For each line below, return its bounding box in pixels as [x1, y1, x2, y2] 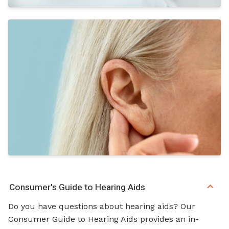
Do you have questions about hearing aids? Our [8, 201, 195, 211]
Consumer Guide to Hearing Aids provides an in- [8, 214, 199, 224]
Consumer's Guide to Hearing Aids [9, 181, 145, 194]
